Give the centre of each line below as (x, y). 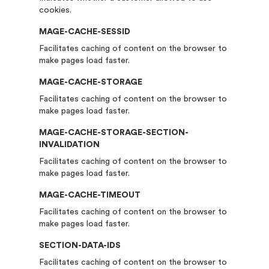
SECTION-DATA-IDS (80, 246)
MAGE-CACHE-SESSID (84, 32)
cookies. (55, 10)
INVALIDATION (69, 145)
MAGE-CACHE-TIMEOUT (89, 195)
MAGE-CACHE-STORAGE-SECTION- (113, 133)
